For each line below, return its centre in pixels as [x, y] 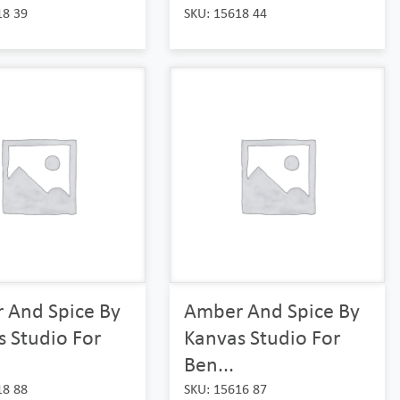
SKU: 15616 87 [225, 388]
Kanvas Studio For [262, 337]
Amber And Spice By [271, 310]
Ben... [208, 363]
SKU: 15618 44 [225, 13]
